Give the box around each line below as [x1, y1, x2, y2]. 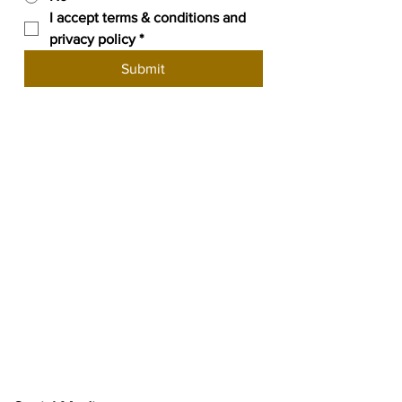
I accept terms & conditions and [49, 10, 246, 25]
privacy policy [49, 31, 135, 47]
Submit [121, 61, 166, 76]
